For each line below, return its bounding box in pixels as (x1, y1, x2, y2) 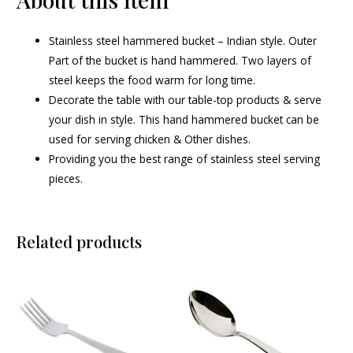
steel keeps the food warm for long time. (49, 72, 256, 87)
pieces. (49, 170, 84, 186)
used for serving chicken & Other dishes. (49, 131, 251, 147)
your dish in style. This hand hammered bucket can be (49, 111, 320, 127)
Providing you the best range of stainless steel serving (49, 150, 321, 166)
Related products (17, 230, 143, 252)
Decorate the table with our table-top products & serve (49, 91, 322, 107)
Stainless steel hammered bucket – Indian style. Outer (49, 32, 318, 48)
